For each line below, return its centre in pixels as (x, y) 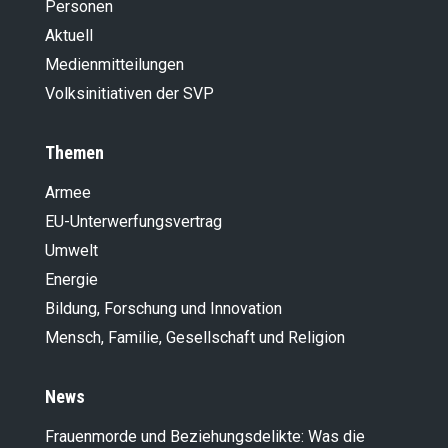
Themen (74, 153)
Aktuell (69, 36)
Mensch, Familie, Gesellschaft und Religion (195, 338)
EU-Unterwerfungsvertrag (133, 222)
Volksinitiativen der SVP (129, 94)
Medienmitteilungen (114, 65)
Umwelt (71, 251)
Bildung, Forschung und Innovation (163, 309)
